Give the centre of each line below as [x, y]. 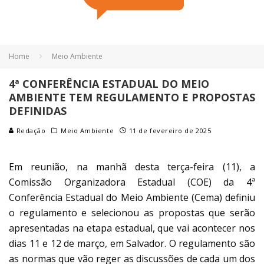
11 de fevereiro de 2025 [170, 130]
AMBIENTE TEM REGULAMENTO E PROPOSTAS [132, 97]
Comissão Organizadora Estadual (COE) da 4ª [132, 182]
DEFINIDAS [38, 110]
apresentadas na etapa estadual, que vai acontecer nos [132, 228]
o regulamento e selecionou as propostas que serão [132, 212]
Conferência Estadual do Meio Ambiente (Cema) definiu [132, 197]
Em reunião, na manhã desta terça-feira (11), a [132, 166]
